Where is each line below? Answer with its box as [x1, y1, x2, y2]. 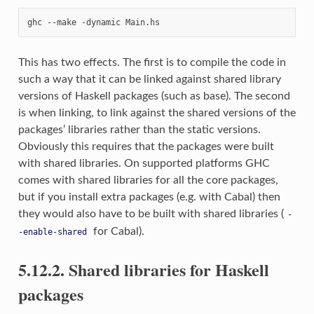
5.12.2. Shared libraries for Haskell [18, 257, 269, 282]
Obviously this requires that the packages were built [18, 140, 274, 152]
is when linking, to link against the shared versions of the [18, 107, 296, 118]
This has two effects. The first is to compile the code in [18, 56, 286, 68]
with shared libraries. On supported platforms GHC [18, 157, 270, 169]
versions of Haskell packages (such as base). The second [18, 90, 290, 102]
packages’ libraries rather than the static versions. [18, 123, 261, 135]
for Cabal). [90, 225, 144, 237]
